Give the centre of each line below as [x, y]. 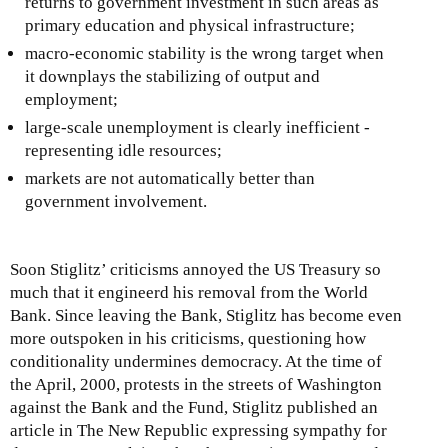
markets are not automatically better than [170, 178]
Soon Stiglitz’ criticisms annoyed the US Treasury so [195, 269]
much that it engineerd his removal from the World [189, 292]
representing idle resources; [123, 150]
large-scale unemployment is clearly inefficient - [197, 127]
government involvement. [116, 201]
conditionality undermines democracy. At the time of [196, 361]
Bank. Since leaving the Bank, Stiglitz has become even [206, 315]
